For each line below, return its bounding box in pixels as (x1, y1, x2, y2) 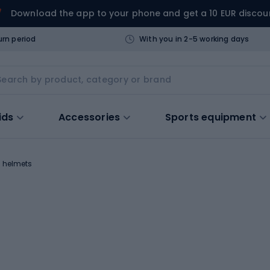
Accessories (58, 110, 121, 124)
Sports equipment (165, 110, 257, 124)
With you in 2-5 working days (139, 33, 250, 44)
